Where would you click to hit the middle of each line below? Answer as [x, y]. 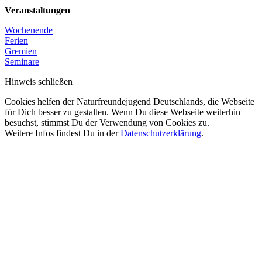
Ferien [16, 40]
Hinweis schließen [39, 81]
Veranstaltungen [37, 10]
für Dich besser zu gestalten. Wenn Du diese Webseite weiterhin [123, 112]
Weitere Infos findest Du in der [63, 133]
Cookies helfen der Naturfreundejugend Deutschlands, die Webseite [130, 101]
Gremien [21, 51]
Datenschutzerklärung [161, 133]
